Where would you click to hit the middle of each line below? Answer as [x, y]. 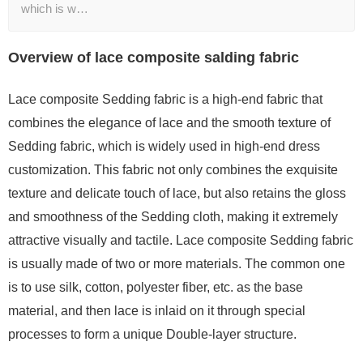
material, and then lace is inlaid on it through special [157, 311]
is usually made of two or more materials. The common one [177, 264]
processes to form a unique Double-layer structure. [152, 334]
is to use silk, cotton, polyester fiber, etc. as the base [156, 287]
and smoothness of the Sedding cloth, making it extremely [173, 217]
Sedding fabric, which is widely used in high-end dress [164, 146]
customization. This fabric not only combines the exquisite [173, 170]
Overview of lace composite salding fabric [154, 58]
